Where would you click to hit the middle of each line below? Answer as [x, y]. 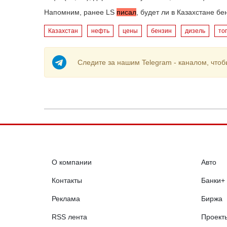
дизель [195, 31]
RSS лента [69, 217]
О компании [72, 162]
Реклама [66, 199]
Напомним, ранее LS [80, 12]
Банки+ [213, 180]
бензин [161, 31]
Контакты [67, 180]
